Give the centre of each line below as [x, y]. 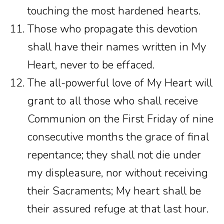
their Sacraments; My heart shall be [114, 191]
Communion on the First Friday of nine [120, 119]
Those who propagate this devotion [112, 29]
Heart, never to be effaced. [91, 65]
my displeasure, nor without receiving [118, 173]
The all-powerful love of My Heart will [120, 83]
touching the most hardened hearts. [114, 11]
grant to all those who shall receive [113, 101]
